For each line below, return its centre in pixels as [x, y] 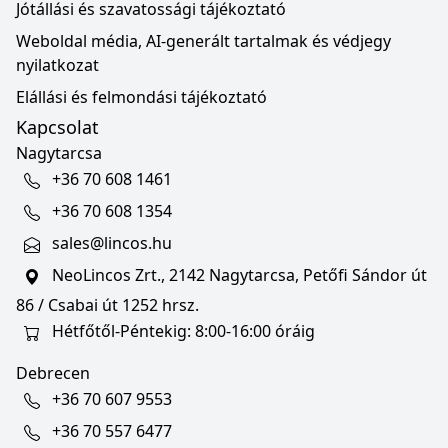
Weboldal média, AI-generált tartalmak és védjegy [203, 41]
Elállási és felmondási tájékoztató [141, 97]
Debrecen [53, 373]
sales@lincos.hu [112, 243]
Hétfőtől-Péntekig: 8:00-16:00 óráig [181, 331]
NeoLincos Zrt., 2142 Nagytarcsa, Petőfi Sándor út [237, 275]
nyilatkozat [57, 65]
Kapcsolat [57, 127]
